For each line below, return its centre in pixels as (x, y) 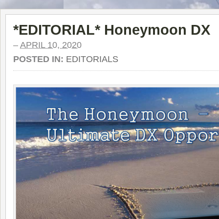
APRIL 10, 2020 (51, 45)
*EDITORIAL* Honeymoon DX (112, 30)
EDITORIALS (92, 59)
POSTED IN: (40, 59)
